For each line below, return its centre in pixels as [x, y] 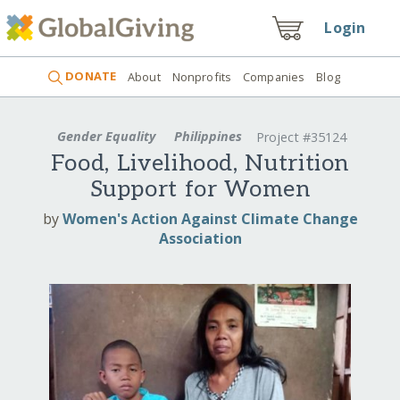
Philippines [208, 136]
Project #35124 [302, 137]
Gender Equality [106, 136]
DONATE [90, 76]
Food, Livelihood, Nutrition [200, 164]
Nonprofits [202, 76]
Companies [274, 76]
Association [200, 238]
